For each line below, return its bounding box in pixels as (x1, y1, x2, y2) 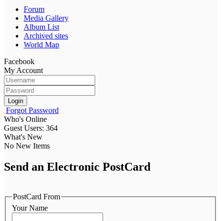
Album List (24, 22, 59, 31)
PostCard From (13, 192, 60, 201)
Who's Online (4, 114, 47, 123)
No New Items (4, 141, 50, 150)
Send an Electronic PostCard (4, 160, 150, 173)
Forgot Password (6, 106, 59, 114)
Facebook (4, 57, 35, 66)
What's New (4, 132, 42, 141)
